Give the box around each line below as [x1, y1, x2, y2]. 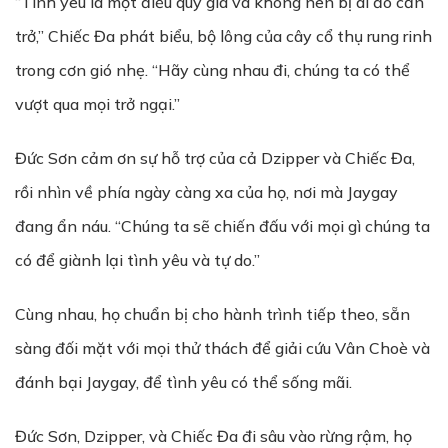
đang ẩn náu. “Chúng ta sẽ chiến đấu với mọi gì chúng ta [15, 216, 430, 236]
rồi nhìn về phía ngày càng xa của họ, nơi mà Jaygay [15, 182, 398, 202]
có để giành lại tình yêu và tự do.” [15, 250, 260, 270]
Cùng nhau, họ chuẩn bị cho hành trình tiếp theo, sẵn [15, 304, 410, 324]
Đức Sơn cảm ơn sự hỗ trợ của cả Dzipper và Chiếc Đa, [15, 148, 415, 168]
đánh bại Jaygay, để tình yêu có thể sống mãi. [15, 372, 352, 392]
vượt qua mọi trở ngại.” [15, 94, 180, 114]
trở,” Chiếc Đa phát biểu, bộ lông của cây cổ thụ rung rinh [15, 26, 432, 46]
